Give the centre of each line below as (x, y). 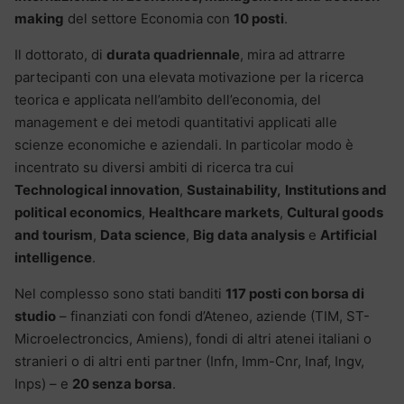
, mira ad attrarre (293, 54)
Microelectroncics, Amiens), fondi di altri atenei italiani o (193, 338)
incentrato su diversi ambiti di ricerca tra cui (154, 167)
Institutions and (336, 189)
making (39, 18)
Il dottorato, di (60, 54)
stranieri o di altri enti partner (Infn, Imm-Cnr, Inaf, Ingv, (189, 361)
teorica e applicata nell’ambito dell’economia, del (168, 99)
